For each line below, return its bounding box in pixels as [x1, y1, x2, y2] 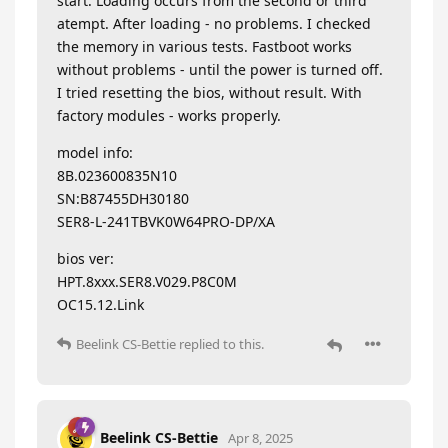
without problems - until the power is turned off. [57, 60, 383, 79]
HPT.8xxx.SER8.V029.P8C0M [57, 272, 237, 291]
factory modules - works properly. [57, 106, 281, 125]
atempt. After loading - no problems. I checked [57, 14, 371, 33]
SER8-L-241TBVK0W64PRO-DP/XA [57, 212, 275, 231]
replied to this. [176, 335, 264, 353]
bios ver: [57, 249, 114, 268]
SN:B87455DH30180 [57, 189, 189, 208]
